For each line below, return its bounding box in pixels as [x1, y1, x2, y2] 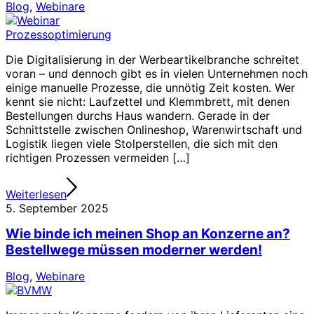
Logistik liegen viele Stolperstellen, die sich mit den [6, 136, 278, 151]
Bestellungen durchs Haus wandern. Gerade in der [6, 108, 270, 123]
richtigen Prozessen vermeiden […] [6, 150, 190, 165]
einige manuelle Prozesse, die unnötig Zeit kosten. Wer [6, 80, 295, 95]
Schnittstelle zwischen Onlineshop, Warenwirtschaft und [6, 122, 302, 137]
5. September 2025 [6, 200, 109, 215]
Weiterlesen [6, 186, 67, 201]
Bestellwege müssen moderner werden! [6, 242, 262, 259]
